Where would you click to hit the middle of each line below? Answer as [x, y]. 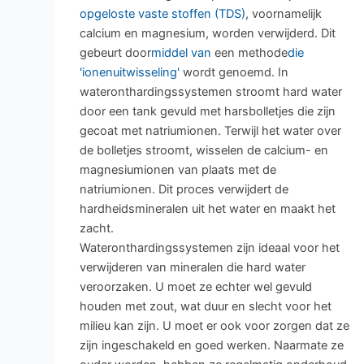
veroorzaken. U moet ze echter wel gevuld [195, 287]
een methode [249, 53]
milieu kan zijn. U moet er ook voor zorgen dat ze [214, 326]
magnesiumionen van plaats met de [178, 170]
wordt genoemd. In [234, 73]
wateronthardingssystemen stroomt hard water [210, 92]
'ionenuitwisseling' [129, 73]
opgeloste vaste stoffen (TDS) [162, 14]
